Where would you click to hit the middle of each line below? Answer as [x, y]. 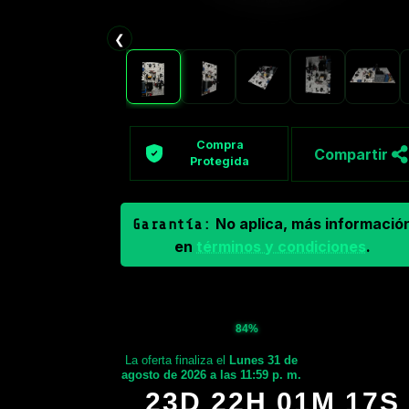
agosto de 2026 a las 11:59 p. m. [212, 374]
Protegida [220, 162]
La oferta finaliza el [178, 360]
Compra [220, 145]
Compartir [352, 155]
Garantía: [173, 224]
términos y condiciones [282, 246]
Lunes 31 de [264, 360]
